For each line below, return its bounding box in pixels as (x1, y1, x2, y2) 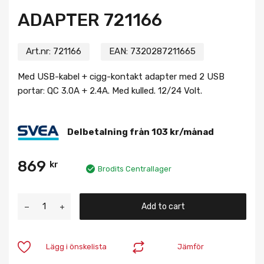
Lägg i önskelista (46, 242, 107, 251)
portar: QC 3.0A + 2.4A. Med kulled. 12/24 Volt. (18, 85, 202, 96)
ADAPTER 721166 (18, 9, 162, 31)
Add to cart (141, 202, 185, 212)
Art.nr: (26, 45, 53, 57)
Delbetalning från (67, 127, 151, 138)
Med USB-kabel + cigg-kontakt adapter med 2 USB (18, 71, 225, 82)
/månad (179, 127, 214, 138)
